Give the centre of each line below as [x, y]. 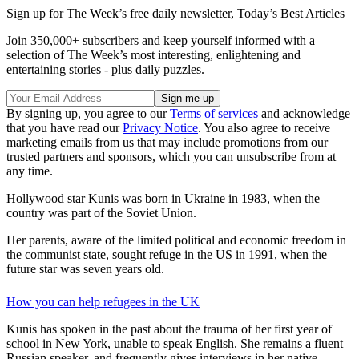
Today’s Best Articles [291, 14]
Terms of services [216, 114]
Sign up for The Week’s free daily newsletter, [122, 14]
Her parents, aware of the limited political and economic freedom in [176, 240]
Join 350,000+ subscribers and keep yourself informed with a [161, 41]
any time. [30, 171]
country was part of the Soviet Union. [101, 213]
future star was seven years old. [85, 269]
